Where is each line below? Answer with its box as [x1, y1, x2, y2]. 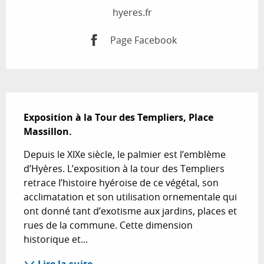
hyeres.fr [112, 6, 152, 19]
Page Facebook [110, 33, 177, 47]
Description [6, 93, 77, 110]
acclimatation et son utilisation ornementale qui [24, 190, 237, 204]
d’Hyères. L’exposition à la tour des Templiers [24, 162, 225, 176]
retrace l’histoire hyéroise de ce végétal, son [24, 176, 219, 190]
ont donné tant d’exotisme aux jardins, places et [24, 204, 237, 218]
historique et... [24, 233, 88, 246]
